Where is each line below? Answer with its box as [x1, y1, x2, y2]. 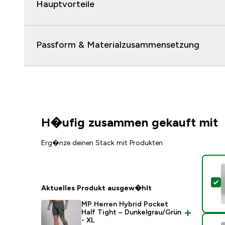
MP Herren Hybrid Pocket [81, 200, 169, 208]
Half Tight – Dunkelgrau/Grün [81, 208, 182, 216]
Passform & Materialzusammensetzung [36, 40, 199, 50]
